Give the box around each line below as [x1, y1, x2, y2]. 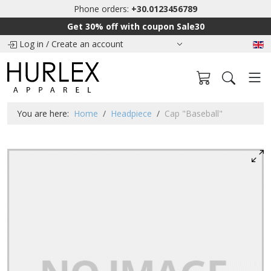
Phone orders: [74, 3, 131, 15]
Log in [19, 38, 44, 50]
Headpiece [111, 108, 152, 119]
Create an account [51, 38, 123, 50]
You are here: [17, 108, 74, 119]
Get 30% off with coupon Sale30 [67, 21, 204, 32]
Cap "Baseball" [165, 108, 223, 119]
